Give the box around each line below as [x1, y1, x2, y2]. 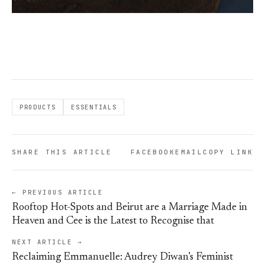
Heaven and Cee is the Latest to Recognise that [12, 216, 214, 227]
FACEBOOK [130, 148, 176, 157]
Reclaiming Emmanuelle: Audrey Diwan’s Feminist [12, 252, 233, 263]
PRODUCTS [20, 103, 56, 112]
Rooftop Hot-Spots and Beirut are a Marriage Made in [12, 202, 247, 214]
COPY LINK [203, 148, 253, 157]
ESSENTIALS [71, 103, 117, 112]
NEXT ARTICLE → [12, 238, 83, 247]
